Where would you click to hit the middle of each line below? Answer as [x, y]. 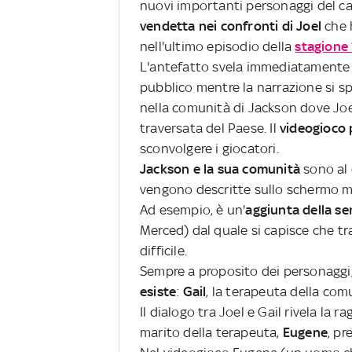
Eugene [305, 332]
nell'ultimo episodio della [218, 46]
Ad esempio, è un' [193, 209]
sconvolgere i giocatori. [209, 148]
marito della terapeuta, [211, 332]
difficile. [164, 250]
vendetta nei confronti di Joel [231, 26]
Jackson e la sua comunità [222, 169]
